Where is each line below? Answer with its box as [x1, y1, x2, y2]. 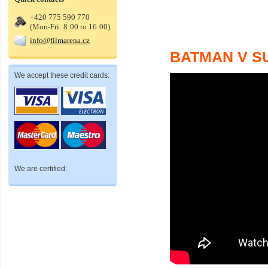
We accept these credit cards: [14, 71, 109, 80]
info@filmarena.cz [30, 36, 90, 45]
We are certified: [14, 165, 67, 173]
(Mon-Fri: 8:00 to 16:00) [30, 22, 110, 31]
